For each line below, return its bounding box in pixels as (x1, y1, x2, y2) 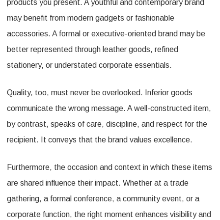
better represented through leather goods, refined (7, 45, 178, 54)
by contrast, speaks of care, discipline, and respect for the (7, 120, 207, 129)
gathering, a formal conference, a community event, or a (7, 194, 199, 203)
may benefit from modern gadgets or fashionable (7, 14, 174, 23)
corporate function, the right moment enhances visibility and (7, 210, 211, 219)
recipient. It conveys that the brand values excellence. (7, 136, 192, 144)
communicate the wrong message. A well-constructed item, (7, 104, 211, 113)
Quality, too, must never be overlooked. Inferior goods (7, 88, 192, 97)
